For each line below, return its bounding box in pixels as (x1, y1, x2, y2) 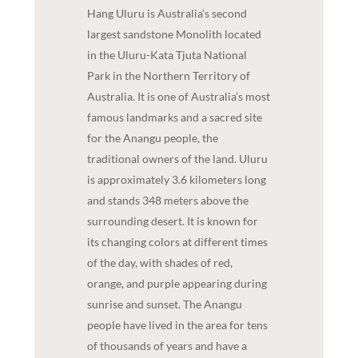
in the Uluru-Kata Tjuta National (86, 47, 247, 62)
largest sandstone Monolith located (86, 26, 261, 41)
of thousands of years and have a (86, 338, 247, 352)
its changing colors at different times (86, 234, 268, 249)
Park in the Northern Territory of (86, 68, 250, 82)
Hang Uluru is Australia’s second (86, 6, 247, 20)
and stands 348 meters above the (86, 193, 249, 207)
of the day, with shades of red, (86, 255, 233, 269)
